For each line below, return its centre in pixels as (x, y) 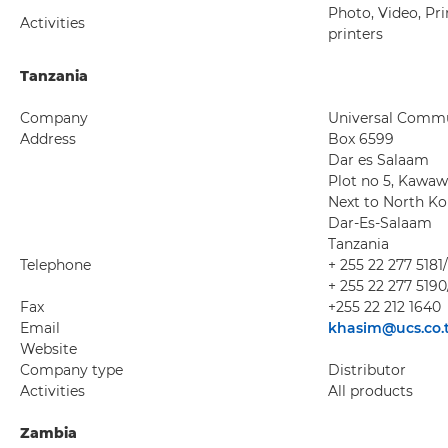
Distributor (367, 370)
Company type (71, 370)
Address (48, 139)
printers (355, 34)
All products (370, 391)
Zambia (48, 433)
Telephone (55, 265)
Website (48, 349)
